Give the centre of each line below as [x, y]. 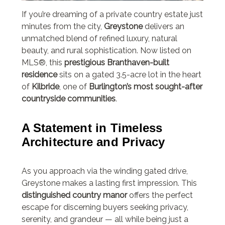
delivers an [163, 27]
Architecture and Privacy [93, 142]
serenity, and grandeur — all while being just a [105, 219]
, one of [74, 87]
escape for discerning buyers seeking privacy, [105, 207]
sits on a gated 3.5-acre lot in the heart [129, 75]
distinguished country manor [74, 195]
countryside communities [68, 99]
